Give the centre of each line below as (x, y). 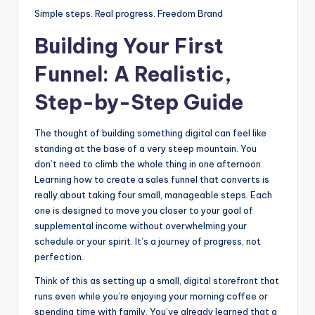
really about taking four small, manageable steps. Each (153, 195)
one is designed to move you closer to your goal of (144, 211)
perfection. (59, 257)
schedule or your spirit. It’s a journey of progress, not (148, 242)
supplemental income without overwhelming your (141, 226)
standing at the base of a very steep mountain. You (146, 149)
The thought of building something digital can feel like (150, 133)
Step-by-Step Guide (139, 103)
